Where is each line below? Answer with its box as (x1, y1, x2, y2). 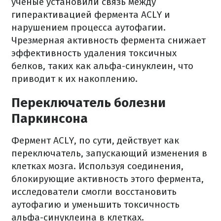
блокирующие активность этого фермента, (11, 173, 204, 184)
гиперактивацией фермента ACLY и (11, 9, 170, 20)
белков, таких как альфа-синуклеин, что (11, 60, 193, 72)
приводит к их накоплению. (11, 73, 138, 84)
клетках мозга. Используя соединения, (11, 160, 184, 172)
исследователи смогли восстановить (11, 186, 177, 197)
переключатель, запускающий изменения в (11, 147, 207, 159)
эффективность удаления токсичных (11, 47, 177, 59)
